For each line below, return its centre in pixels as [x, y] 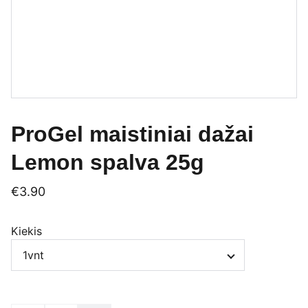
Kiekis [26, 231]
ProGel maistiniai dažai [132, 134]
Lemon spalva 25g [108, 162]
